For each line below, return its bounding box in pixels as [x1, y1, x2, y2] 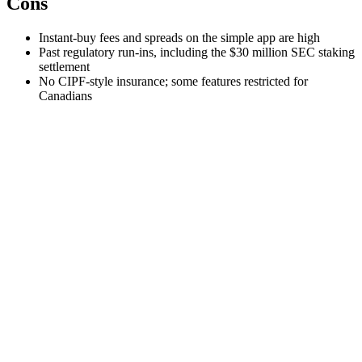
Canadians [39, 89, 92, 103]
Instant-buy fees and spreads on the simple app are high [39, 31, 320, 45]
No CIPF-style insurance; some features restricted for [39, 74, 308, 89]
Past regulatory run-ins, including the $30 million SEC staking [39, 45, 355, 60]
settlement [39, 60, 90, 74]
